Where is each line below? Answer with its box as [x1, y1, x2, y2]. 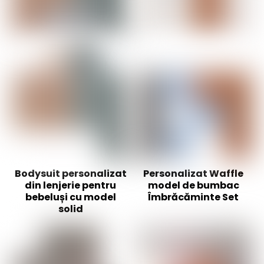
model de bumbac [147, 179, 239, 193]
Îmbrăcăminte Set [148, 190, 239, 204]
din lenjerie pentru [25, 179, 117, 193]
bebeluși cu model [25, 190, 116, 204]
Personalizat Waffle [143, 167, 243, 181]
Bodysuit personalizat [14, 167, 127, 181]
